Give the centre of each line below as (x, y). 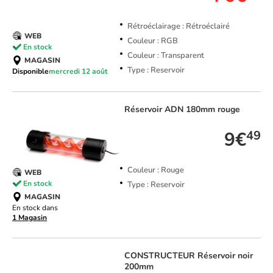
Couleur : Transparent (165, 56)
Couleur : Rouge (155, 170)
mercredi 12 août (78, 72)
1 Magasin (30, 218)
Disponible (30, 72)
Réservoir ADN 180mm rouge (182, 110)
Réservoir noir (225, 256)
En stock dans (35, 208)
